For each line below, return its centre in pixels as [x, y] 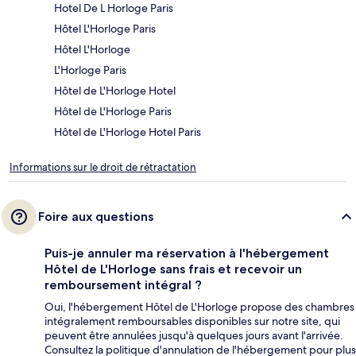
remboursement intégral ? [123, 285]
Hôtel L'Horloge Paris [105, 29]
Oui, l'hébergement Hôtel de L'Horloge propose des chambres [199, 307]
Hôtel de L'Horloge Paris [113, 112]
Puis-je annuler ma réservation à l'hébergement [187, 253]
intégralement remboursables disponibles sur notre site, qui [192, 321]
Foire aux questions [96, 217]
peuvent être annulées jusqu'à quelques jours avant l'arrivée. [194, 336]
